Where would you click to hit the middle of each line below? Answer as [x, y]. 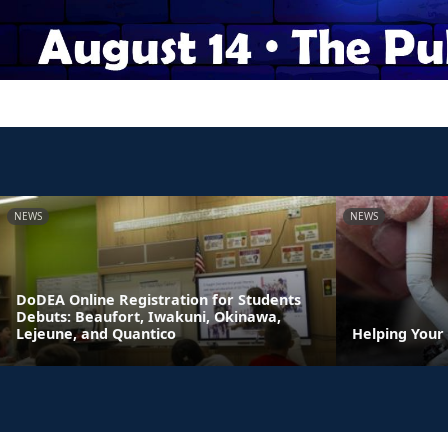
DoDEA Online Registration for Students [158, 299]
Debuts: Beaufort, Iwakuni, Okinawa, [148, 316]
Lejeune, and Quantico [96, 333]
